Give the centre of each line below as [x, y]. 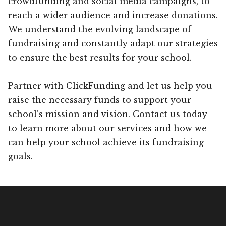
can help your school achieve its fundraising [106, 142]
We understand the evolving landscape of [100, 29]
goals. [20, 156]
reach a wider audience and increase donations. [113, 15]
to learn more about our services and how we [107, 128]
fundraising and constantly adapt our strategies [113, 43]
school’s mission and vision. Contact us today [108, 114]
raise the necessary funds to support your [100, 100]
